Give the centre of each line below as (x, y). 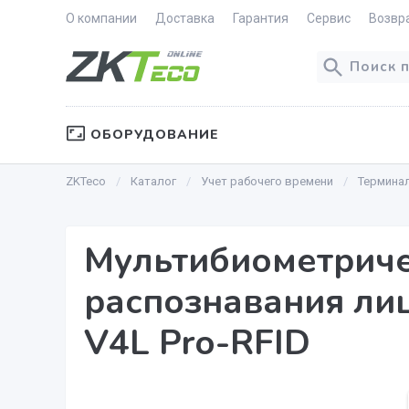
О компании (101, 18)
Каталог (153, 181)
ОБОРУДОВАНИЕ (152, 135)
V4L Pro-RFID (197, 343)
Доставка (185, 18)
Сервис (329, 18)
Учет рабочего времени (267, 181)
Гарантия (261, 18)
